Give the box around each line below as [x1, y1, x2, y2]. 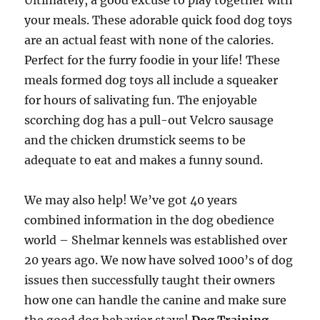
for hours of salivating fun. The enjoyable [24, 93, 258, 107]
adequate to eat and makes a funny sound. [24, 153, 264, 167]
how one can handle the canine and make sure [24, 293, 287, 307]
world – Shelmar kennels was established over [24, 233, 288, 247]
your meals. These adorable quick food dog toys [24, 13, 293, 27]
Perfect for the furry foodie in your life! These [24, 53, 281, 67]
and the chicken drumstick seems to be [24, 133, 246, 147]
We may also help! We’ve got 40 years [24, 193, 238, 207]
